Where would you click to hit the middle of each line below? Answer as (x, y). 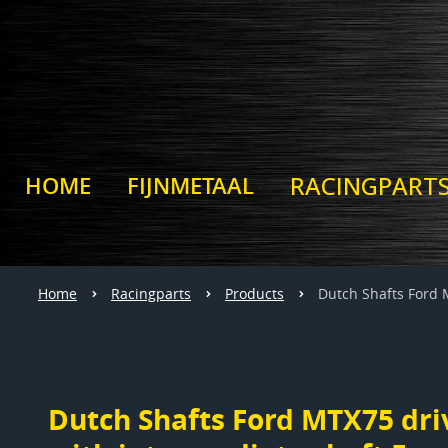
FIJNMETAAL (190, 186)
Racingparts (151, 293)
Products (254, 293)
